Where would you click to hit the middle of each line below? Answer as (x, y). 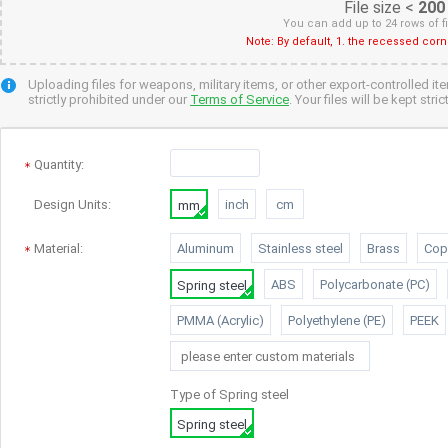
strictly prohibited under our (109, 99)
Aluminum (205, 248)
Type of (194, 394)
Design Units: (72, 204)
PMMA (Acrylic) (220, 320)
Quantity (57, 164)
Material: (58, 248)
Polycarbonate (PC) (375, 284)
